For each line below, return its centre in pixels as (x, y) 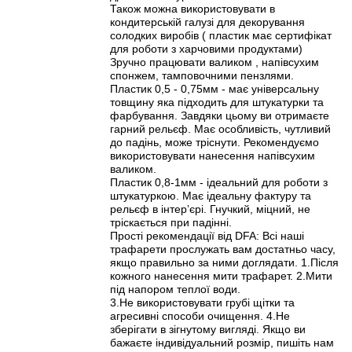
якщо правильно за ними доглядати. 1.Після (224, 262)
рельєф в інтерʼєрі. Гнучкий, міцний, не (210, 209)
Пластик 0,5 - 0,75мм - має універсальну (214, 88)
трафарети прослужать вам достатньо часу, (223, 249)
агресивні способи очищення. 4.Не (200, 315)
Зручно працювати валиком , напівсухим (214, 62)
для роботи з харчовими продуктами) (206, 48)
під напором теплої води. (175, 289)
